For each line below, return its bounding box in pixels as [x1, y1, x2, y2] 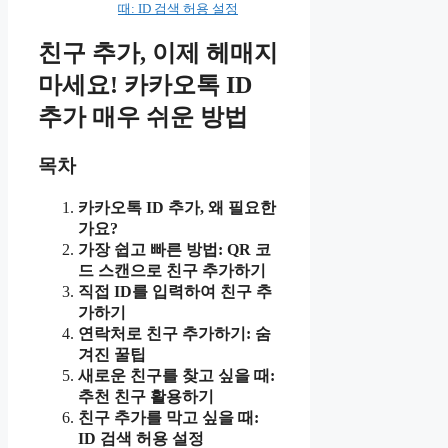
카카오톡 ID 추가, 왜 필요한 [78, 199, 276, 217]
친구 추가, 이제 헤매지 [38, 40, 278, 67]
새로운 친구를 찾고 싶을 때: [78, 367, 275, 385]
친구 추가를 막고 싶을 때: [78, 409, 259, 427]
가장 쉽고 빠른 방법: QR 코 [78, 241, 271, 259]
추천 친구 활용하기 [78, 388, 214, 406]
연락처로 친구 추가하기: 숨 [78, 325, 271, 343]
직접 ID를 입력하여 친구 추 [78, 283, 272, 301]
